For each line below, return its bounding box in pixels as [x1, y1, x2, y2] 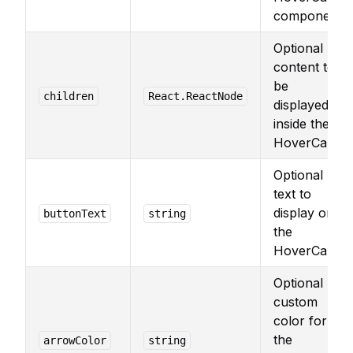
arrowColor [43, 334, 106, 347]
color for [273, 313, 327, 329]
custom [273, 294, 318, 310]
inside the [273, 116, 329, 132]
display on [273, 205, 334, 221]
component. [273, 8, 345, 24]
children [43, 90, 94, 102]
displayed [273, 97, 329, 113]
